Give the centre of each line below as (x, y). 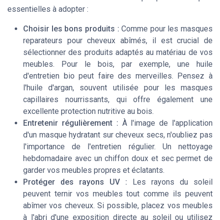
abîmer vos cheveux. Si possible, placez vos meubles (118, 206)
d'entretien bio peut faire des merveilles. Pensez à (118, 76)
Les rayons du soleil (170, 182)
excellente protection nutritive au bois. (88, 111)
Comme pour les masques (166, 29)
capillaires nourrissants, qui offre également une (118, 100)
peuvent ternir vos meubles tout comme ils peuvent (118, 194)
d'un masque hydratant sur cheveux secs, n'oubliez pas (118, 135)
